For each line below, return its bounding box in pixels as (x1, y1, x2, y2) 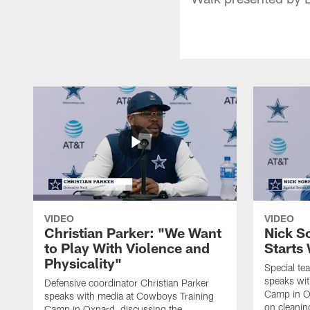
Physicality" (44, 254, 122, 271)
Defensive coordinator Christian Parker (44, 276, 209, 289)
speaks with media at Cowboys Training (44, 289, 214, 302)
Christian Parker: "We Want (44, 224, 221, 241)
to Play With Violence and (44, 239, 210, 256)
